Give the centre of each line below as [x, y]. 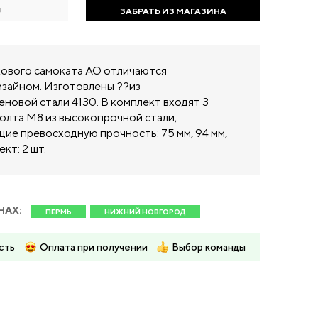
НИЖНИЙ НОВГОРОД [145, 212]
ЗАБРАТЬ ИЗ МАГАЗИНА [173, 11]
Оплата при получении [93, 247]
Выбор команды [209, 247]
